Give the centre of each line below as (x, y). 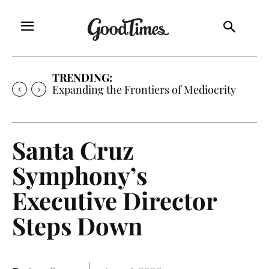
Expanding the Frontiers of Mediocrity (144, 89)
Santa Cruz (73, 150)
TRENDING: (82, 77)
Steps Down (77, 225)
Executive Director (114, 200)
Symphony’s (80, 175)
